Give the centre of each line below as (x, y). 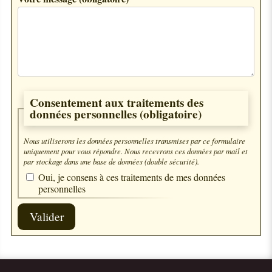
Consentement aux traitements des (116, 102)
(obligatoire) (170, 114)
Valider (46, 217)
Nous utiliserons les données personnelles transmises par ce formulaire (135, 141)
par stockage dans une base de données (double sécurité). (112, 161)
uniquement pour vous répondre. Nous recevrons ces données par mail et (136, 151)
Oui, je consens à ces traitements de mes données (132, 177)
